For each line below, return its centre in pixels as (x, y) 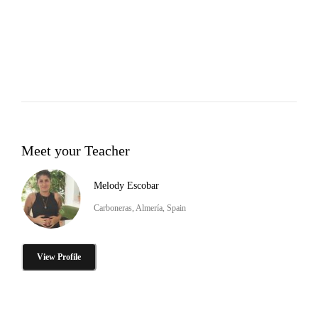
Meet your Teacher (76, 150)
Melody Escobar (126, 185)
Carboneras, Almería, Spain (140, 208)
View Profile (59, 257)
